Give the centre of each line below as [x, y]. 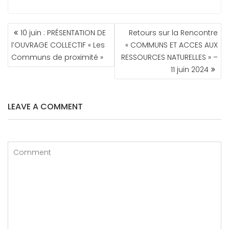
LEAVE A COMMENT [45, 107]
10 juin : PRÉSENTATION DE [63, 33]
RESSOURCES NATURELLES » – [169, 57]
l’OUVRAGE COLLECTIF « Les [58, 45]
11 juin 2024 [190, 70]
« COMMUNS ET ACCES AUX [170, 45]
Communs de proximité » [57, 57]
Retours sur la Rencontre [173, 33]
